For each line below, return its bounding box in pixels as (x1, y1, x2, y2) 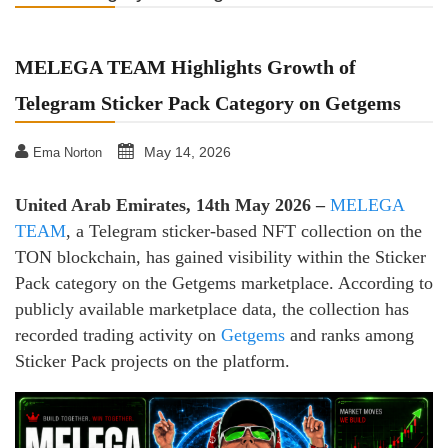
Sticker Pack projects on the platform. (15, 351, 290, 371)
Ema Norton (33, 145, 102, 160)
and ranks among (285, 325, 414, 345)
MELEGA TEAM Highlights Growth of (15, 56, 356, 78)
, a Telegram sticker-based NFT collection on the (66, 221, 422, 241)
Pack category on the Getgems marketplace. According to (15, 273, 433, 293)
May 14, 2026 (144, 144, 231, 160)
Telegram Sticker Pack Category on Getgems (15, 92, 401, 114)
